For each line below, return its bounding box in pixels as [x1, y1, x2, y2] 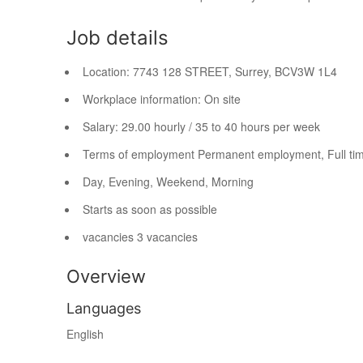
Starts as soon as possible [83, 201, 217, 217]
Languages [66, 300, 141, 317]
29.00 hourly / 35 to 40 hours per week [122, 118, 320, 135]
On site [204, 91, 241, 107]
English [66, 326, 104, 342]
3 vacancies [134, 228, 198, 245]
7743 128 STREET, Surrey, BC [133, 63, 290, 79]
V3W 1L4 [290, 63, 337, 79]
